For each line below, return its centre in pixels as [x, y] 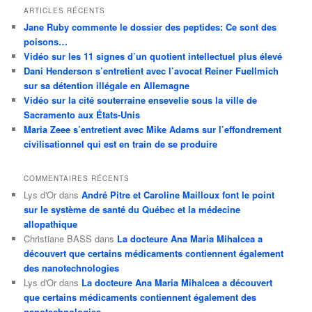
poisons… [46, 41]
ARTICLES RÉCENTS [65, 10]
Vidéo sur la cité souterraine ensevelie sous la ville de [141, 100]
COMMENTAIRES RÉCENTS [77, 179]
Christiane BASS [58, 239]
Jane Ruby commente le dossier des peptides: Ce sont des [150, 26]
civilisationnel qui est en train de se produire [121, 143]
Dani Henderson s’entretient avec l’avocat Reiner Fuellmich [151, 70]
